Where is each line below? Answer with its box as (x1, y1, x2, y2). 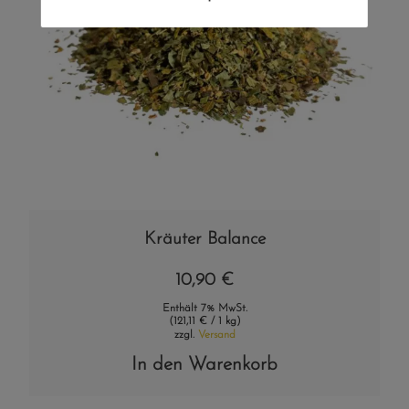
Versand (197, 329, 236, 341)
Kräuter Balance (143, 230, 266, 248)
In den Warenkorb (131, 354, 278, 374)
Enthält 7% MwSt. (162, 302, 247, 314)
